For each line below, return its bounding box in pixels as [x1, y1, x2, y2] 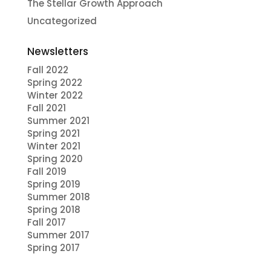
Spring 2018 [27, 203, 83, 216]
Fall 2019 [27, 165, 67, 178]
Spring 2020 [27, 152, 83, 165]
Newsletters [27, 44, 88, 59]
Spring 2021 [27, 126, 80, 140]
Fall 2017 [27, 215, 66, 229]
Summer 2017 [27, 228, 90, 241]
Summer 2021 [27, 114, 90, 127]
